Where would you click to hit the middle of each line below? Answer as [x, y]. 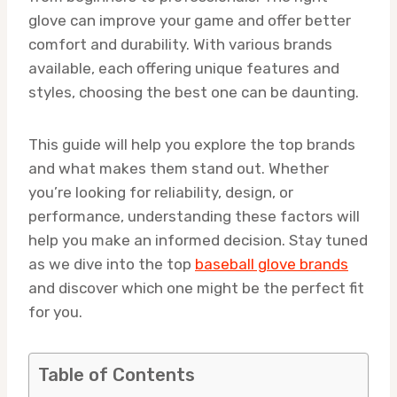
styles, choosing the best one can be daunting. [194, 92]
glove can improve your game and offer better [190, 20]
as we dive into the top [112, 264]
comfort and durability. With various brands [180, 44]
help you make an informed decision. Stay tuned [198, 240]
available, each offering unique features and [184, 68]
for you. [55, 311]
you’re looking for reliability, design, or [161, 192]
